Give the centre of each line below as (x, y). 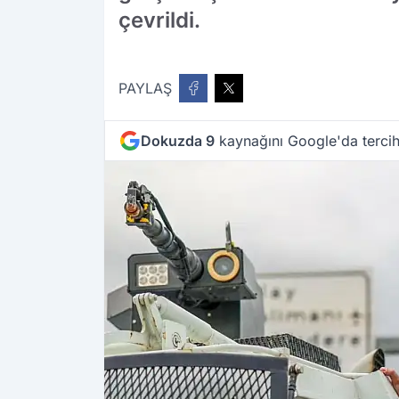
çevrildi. (159, 20)
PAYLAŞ (145, 89)
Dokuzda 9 (178, 141)
